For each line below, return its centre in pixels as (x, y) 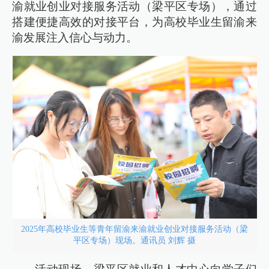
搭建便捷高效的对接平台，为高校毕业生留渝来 (134, 22)
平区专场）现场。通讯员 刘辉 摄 (134, 240)
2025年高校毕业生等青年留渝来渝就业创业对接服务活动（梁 (134, 229)
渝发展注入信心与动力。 (75, 37)
